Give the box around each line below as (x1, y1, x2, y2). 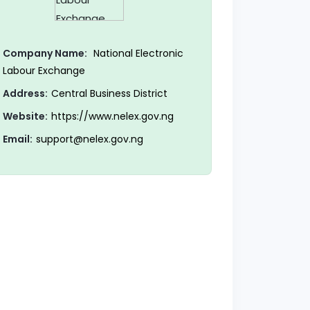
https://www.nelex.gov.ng (51, 109, 174, 124)
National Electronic (90, 46, 183, 61)
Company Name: (2, 46, 87, 61)
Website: (2, 109, 48, 124)
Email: (2, 132, 33, 147)
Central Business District (51, 86, 167, 101)
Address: (2, 86, 48, 101)
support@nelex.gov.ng (35, 132, 143, 147)
